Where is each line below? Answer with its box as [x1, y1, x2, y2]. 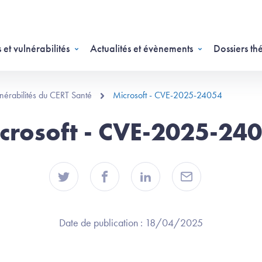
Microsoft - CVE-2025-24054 [113, 89, 222, 101]
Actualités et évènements [90, 42, 193, 55]
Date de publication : [59, 216, 145, 229]
